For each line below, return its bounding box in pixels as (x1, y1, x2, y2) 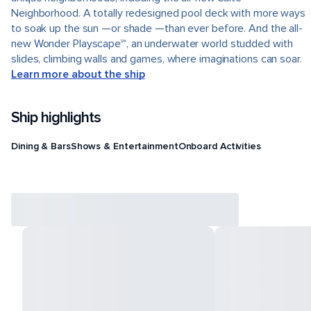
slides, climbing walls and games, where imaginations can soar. (11, 52, 302, 66)
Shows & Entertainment (70, 140, 178, 152)
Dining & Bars (11, 140, 71, 152)
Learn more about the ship (11, 67, 145, 81)
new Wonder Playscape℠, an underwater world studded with (11, 37, 293, 51)
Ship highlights (11, 108, 101, 127)
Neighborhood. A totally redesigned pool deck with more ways (11, 6, 306, 20)
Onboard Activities (178, 140, 261, 152)
